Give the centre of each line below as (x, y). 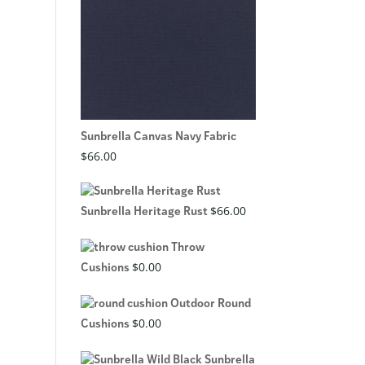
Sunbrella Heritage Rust (144, 212)
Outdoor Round (210, 304)
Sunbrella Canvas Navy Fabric (158, 137)
